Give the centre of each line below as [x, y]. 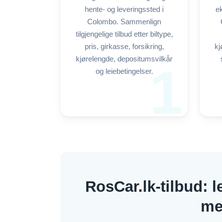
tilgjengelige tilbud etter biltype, [124, 34]
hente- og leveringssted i [124, 9]
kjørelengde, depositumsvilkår [124, 59]
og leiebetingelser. [124, 71]
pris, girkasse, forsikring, [124, 47]
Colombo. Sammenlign [124, 22]
